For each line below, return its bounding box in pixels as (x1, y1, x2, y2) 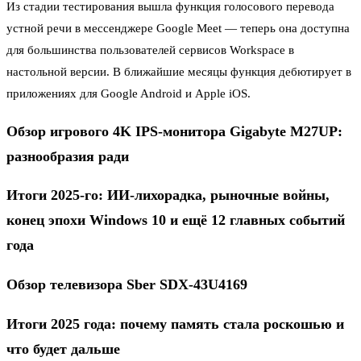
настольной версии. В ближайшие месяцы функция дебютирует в (6, 65, 351, 79)
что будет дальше (6, 340, 120, 357)
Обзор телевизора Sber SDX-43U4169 (6, 276, 247, 293)
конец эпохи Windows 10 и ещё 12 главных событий (6, 212, 345, 229)
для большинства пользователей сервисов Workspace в (6, 44, 294, 57)
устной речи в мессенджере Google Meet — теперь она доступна (6, 22, 350, 35)
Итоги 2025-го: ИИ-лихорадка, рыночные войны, (6, 187, 330, 204)
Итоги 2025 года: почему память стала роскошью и (6, 315, 344, 332)
